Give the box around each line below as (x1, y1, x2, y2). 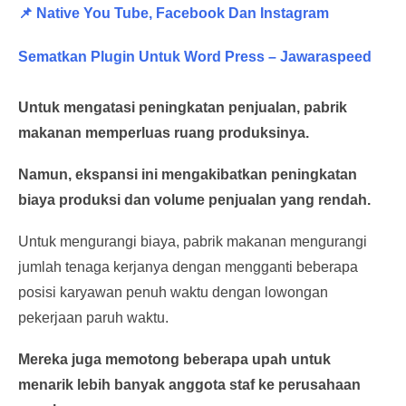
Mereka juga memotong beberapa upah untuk (18, 352, 331, 367)
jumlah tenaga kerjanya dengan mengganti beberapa (18, 259, 358, 275)
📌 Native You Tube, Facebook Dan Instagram (18, 5, 329, 21)
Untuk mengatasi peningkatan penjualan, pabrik (18, 100, 347, 115)
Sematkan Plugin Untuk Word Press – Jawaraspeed (18, 49, 372, 64)
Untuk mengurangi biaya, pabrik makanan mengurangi (18, 234, 367, 249)
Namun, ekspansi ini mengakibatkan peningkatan (18, 167, 357, 182)
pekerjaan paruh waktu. (18, 310, 169, 325)
